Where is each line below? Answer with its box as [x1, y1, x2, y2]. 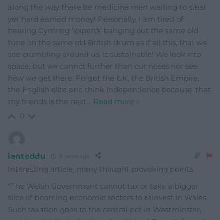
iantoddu [8, 151, 46, 161]
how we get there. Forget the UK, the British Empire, [8, 73, 199, 83]
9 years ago [57, 152, 90, 160]
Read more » [93, 97, 139, 107]
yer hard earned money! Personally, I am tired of [8, 14, 183, 24]
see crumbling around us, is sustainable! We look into [8, 50, 201, 59]
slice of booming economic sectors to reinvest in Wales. [8, 193, 208, 203]
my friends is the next [8, 97, 86, 107]
